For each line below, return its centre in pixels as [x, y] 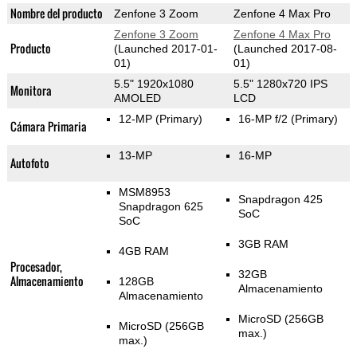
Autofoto [29, 163]
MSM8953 [144, 192]
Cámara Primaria [48, 127]
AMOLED [137, 98]
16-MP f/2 [264, 119]
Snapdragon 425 [280, 200]
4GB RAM [143, 251]
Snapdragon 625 [161, 207]
